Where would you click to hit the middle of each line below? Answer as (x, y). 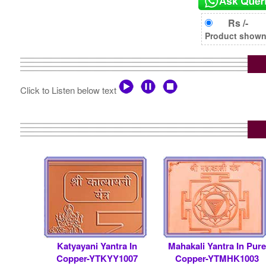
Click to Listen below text (69, 90)
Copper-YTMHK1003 (217, 258)
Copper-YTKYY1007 (97, 258)
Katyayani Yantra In (97, 246)
